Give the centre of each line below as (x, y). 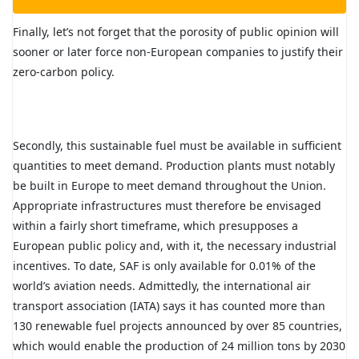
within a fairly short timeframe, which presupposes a (155, 226)
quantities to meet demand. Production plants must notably (174, 166)
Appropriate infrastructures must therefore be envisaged (167, 206)
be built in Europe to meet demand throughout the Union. (169, 186)
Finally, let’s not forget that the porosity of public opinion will (176, 32)
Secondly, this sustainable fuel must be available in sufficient (177, 146)
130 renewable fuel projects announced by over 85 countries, (177, 326)
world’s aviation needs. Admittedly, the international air (162, 286)
